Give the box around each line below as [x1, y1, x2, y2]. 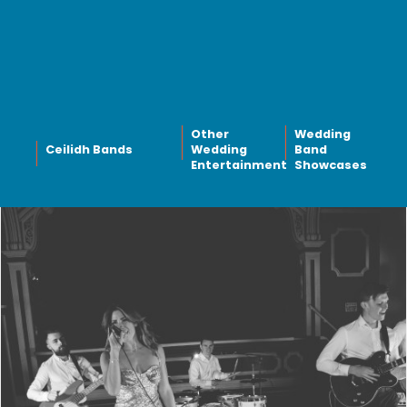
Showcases [294, 157, 367, 174]
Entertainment [191, 157, 287, 174]
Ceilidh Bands [45, 142, 133, 158]
